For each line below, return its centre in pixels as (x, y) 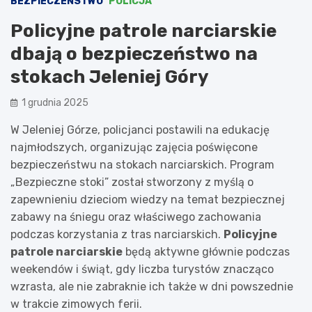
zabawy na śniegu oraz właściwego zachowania (136, 217)
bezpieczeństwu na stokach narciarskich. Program (142, 164)
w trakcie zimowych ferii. (76, 304)
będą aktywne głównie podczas (206, 251)
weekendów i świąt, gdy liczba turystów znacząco (142, 269)
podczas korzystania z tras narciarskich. (117, 234)
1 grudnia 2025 (55, 102)
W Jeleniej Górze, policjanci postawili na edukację (140, 130)
